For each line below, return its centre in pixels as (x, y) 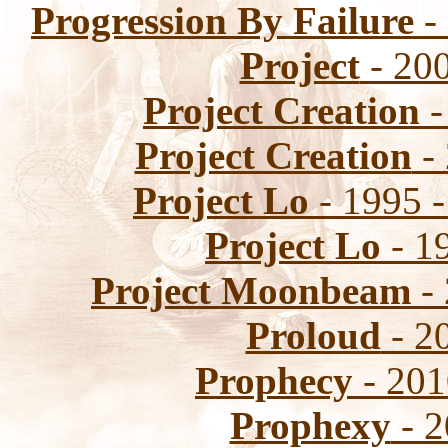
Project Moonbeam (251, 290)
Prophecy (274, 380)
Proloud (313, 335)
